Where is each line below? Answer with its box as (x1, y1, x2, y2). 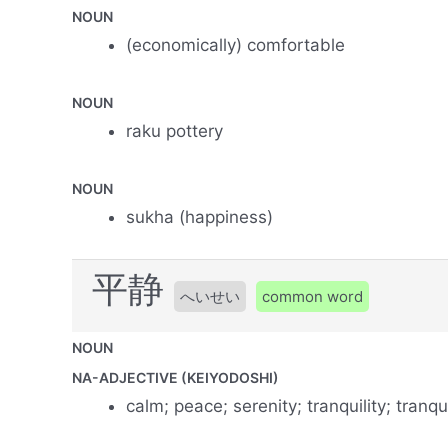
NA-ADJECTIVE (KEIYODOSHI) (72, 369, 279, 387)
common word (262, 287, 363, 307)
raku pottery (126, 121, 223, 142)
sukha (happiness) (126, 207, 273, 228)
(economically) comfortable (126, 35, 345, 56)
